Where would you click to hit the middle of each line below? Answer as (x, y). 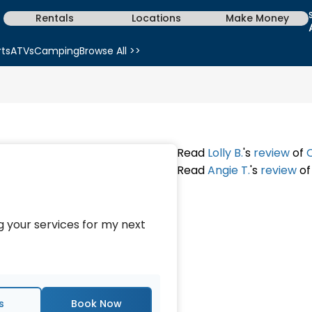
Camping (57, 51)
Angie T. (228, 170)
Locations (156, 18)
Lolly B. (225, 153)
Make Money (258, 18)
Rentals (54, 18)
